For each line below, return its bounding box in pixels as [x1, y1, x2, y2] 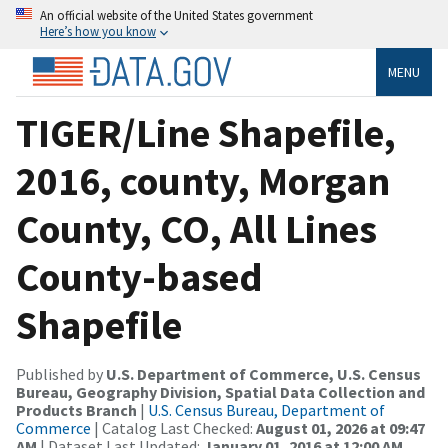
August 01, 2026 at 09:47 [256, 417, 425, 438]
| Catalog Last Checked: [91, 417, 256, 438]
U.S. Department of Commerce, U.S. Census [106, 363, 421, 384]
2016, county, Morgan [16, 155, 390, 206]
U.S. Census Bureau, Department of [148, 399, 385, 420]
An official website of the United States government [40, 7, 313, 23]
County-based [16, 251, 263, 302]
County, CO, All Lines [16, 203, 377, 254]
